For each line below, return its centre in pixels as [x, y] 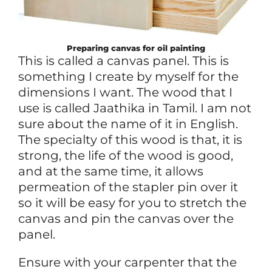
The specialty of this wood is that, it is [130, 139]
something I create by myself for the [128, 76]
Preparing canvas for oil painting [136, 48]
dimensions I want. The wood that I [125, 92]
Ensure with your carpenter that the [127, 262]
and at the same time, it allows [111, 171]
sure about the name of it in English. [128, 124]
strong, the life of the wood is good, [126, 155]
